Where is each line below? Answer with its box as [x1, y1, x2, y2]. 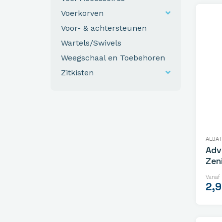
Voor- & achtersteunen [61, 23, 147, 33]
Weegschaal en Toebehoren [61, 53, 165, 62]
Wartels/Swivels [61, 38, 121, 48]
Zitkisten [61, 67, 94, 77]
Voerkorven [61, 8, 104, 18]
